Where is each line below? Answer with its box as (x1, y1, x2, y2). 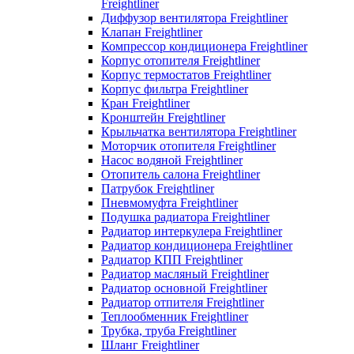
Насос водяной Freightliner (101, 153, 243, 167)
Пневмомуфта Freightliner (101, 195, 238, 209)
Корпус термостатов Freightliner (101, 67, 271, 81)
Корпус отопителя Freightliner (101, 53, 260, 67)
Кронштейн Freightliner (101, 110, 225, 124)
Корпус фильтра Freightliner (101, 81, 248, 96)
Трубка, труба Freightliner (101, 323, 236, 337)
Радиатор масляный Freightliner (101, 266, 269, 281)
